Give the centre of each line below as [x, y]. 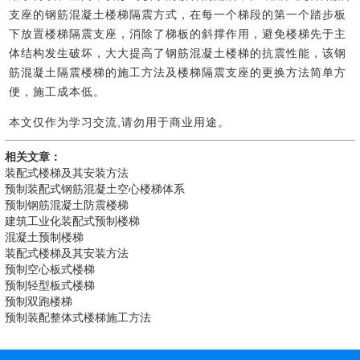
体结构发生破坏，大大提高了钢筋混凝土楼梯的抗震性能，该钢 [178, 53]
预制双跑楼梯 [39, 302]
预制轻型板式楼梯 [50, 286]
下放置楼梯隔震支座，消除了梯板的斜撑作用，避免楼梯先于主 [178, 34]
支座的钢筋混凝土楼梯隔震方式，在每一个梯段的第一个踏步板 [178, 15]
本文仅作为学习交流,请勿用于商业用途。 [120, 123]
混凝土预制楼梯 [45, 237]
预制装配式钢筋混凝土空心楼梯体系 [95, 189]
